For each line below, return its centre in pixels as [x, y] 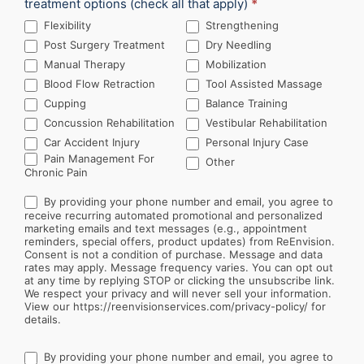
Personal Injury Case [255, 143]
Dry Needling [236, 45]
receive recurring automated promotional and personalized [173, 216]
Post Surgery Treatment [103, 45]
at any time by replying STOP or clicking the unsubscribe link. [180, 281]
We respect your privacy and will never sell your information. [178, 294]
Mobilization [234, 65]
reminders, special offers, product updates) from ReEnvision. [180, 242]
